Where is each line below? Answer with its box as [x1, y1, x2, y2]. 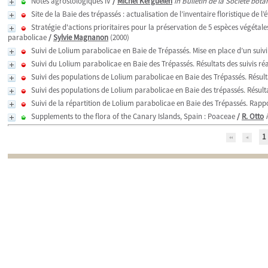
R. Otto [242, 111, 264, 121]
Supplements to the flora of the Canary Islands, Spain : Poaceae [31, 111, 235, 121]
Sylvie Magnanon [53, 32, 108, 42]
